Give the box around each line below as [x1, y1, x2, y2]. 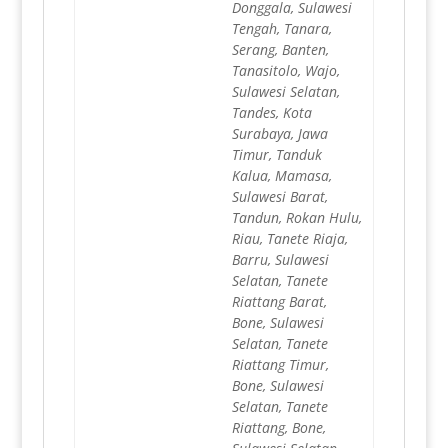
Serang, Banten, [231, 40, 329, 60]
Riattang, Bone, [231, 418, 326, 438]
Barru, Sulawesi [231, 250, 329, 270]
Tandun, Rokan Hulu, [231, 208, 362, 228]
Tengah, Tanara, [231, 19, 332, 39]
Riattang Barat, [231, 292, 327, 312]
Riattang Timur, [231, 355, 329, 375]
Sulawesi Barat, [231, 187, 328, 207]
